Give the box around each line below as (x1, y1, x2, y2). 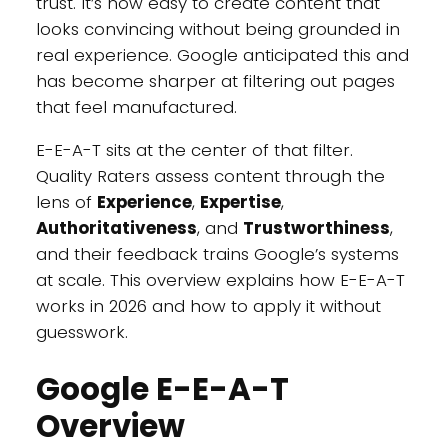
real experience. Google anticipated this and (35, 43, 409, 68)
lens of (35, 190, 97, 215)
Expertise (199, 190, 281, 215)
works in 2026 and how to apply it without (35, 294, 381, 319)
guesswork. (35, 320, 128, 345)
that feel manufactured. (35, 95, 237, 120)
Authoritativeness (35, 216, 197, 241)
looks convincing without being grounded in (35, 17, 400, 42)
